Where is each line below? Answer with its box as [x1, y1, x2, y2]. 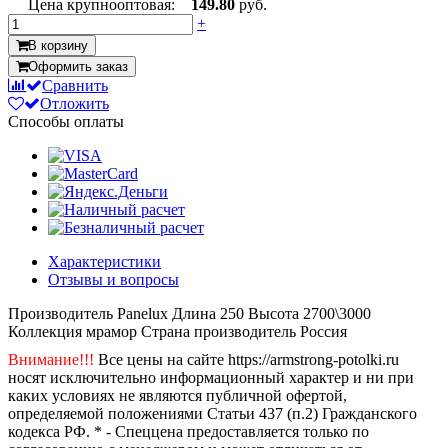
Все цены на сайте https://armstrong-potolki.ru [94, 350, 399, 368]
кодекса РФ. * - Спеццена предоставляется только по [8, 422, 369, 440]
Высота [248, 304, 299, 322]
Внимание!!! [8, 350, 94, 368]
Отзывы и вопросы [48, 270, 179, 288]
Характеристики [48, 252, 161, 270]
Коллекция [8, 322, 82, 340]
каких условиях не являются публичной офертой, [8, 386, 347, 404]
